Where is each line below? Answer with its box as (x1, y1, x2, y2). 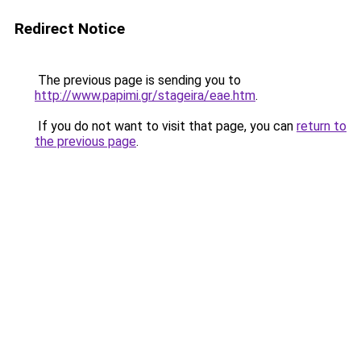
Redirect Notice (15, 19, 125, 38)
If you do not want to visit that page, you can (35, 118, 297, 134)
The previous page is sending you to (35, 73, 241, 88)
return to (297, 118, 346, 134)
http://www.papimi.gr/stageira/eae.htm (35, 88, 255, 103)
